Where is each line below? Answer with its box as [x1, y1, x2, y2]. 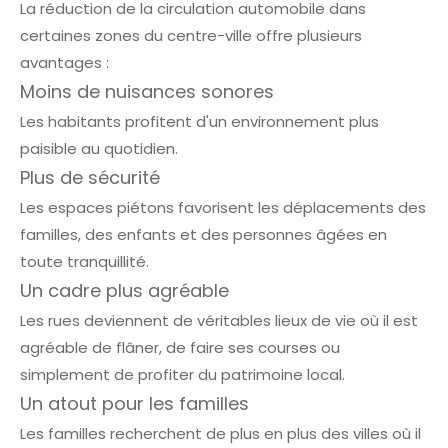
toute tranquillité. [20, 251, 149, 273]
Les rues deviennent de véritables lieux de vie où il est [20, 310, 418, 332]
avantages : [20, 52, 109, 74]
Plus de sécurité [20, 165, 160, 191]
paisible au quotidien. [20, 138, 178, 160]
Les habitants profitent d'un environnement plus [20, 111, 379, 133]
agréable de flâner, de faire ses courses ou [20, 337, 340, 359]
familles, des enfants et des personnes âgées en [20, 224, 387, 246]
